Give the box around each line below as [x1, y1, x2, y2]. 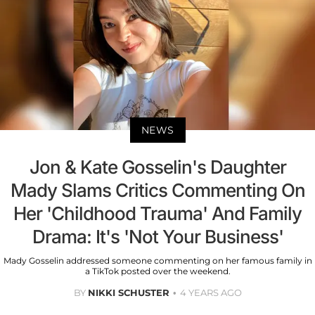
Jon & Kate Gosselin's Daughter [29, 156, 286, 178]
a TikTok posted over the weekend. [84, 266, 231, 276]
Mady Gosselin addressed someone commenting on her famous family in [3, 255, 312, 266]
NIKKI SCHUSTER [87, 287, 169, 298]
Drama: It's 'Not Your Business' [32, 226, 283, 247]
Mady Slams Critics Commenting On [10, 179, 305, 201]
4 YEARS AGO [179, 287, 242, 298]
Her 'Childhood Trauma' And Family [13, 202, 302, 224]
